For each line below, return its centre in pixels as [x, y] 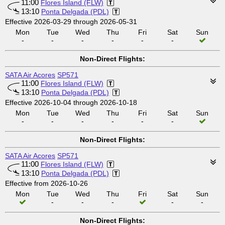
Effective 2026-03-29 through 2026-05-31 [71, 22]
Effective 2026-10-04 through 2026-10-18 [71, 102]
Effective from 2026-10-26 [46, 183]
